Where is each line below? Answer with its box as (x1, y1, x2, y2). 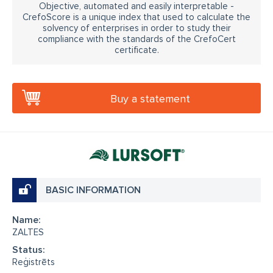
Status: (12, 244, 45, 256)
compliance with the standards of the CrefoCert (37, 34, 236, 44)
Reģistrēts (12, 257, 55, 268)
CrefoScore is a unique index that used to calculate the (23, 12, 250, 23)
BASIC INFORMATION (46, 184, 141, 196)
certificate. (114, 44, 159, 55)
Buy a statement (110, 92, 190, 105)
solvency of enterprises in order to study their (42, 23, 231, 34)
